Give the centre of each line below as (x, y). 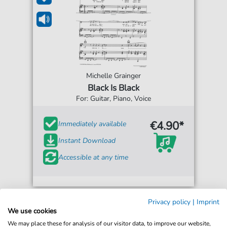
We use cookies (32, 211)
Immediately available (92, 124)
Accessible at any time (93, 157)
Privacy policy (169, 202)
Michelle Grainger (113, 76)
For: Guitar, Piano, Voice (113, 99)
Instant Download (87, 140)
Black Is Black (113, 88)
